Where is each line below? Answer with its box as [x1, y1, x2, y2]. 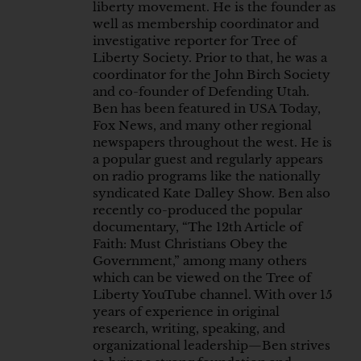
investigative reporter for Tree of [93, 33, 297, 49]
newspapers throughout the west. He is [93, 135, 332, 151]
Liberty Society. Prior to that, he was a [93, 50, 327, 66]
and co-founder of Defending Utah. [93, 84, 309, 100]
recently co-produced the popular [93, 202, 302, 218]
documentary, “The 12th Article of [93, 219, 302, 235]
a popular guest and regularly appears [93, 151, 323, 168]
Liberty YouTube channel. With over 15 [93, 287, 333, 303]
